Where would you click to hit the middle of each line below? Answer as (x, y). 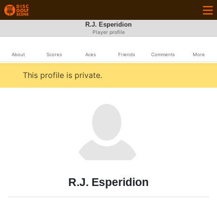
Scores (54, 54)
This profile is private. (62, 75)
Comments (163, 54)
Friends (126, 54)
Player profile (108, 32)
